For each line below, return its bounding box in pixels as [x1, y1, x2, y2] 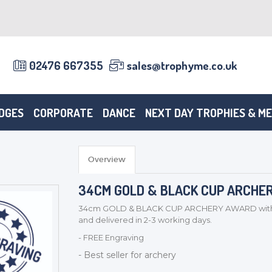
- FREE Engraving [78, 233, 144, 242]
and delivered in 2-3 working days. [78, 215, 212, 225]
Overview [87, 154, 126, 165]
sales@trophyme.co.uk [127, 58, 237, 73]
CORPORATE [33, 104, 93, 120]
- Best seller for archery [78, 250, 176, 260]
